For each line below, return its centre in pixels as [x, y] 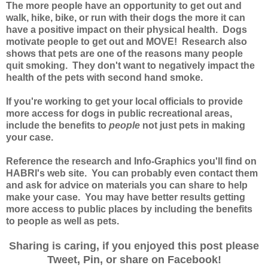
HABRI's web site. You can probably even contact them [132, 173]
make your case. [45, 197]
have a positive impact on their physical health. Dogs [127, 30]
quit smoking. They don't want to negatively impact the [130, 66]
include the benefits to [57, 126]
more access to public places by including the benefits [129, 209]
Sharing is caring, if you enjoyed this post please [134, 246]
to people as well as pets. [64, 221]
